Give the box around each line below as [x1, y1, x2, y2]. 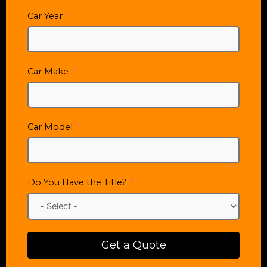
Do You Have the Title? [27, 177, 126, 188]
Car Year [27, 11, 63, 22]
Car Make [27, 66, 69, 77]
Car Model [27, 122, 73, 133]
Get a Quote [101, 238, 166, 252]
